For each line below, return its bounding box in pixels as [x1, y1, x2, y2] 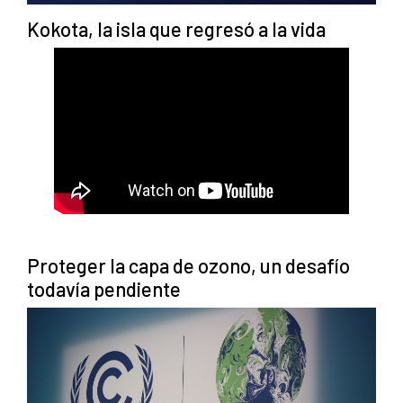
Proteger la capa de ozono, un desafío [27, 253, 350, 277]
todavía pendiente [27, 276, 181, 300]
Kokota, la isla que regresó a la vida [27, 17, 326, 41]
